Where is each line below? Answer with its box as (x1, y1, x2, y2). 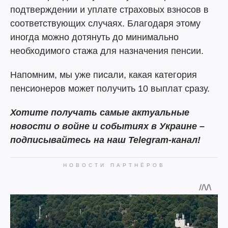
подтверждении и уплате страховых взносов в (10, 5, 209, 15)
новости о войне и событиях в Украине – (10, 121, 205, 131)
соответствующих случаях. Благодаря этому (10, 18, 201, 28)
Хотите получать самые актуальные (10, 107, 189, 118)
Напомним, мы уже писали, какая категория (10, 70, 197, 80)
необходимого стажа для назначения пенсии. (10, 46, 204, 56)
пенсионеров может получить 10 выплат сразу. (10, 83, 210, 94)
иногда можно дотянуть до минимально (10, 32, 179, 42)
